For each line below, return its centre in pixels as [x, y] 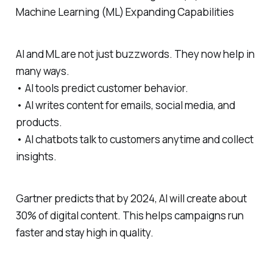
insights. [36, 157]
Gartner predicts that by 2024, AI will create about [131, 198]
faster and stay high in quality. [84, 232]
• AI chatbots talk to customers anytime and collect [134, 140]
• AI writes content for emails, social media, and [125, 105]
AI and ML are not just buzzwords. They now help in [135, 54]
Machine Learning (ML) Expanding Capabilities [125, 12]
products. [39, 122]
